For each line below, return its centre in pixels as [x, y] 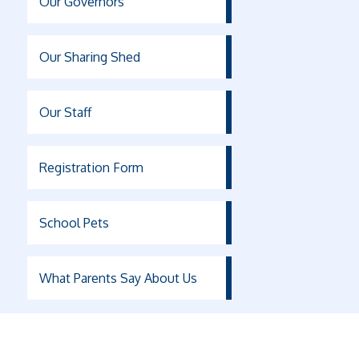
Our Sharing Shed [89, 56]
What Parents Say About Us [118, 278]
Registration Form [91, 167]
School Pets [74, 222]
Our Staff [65, 112]
